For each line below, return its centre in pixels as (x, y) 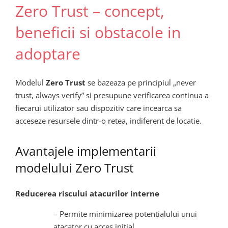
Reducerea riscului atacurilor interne (87, 194)
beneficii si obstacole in (98, 33)
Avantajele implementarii (86, 151)
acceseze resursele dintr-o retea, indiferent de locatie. (108, 120)
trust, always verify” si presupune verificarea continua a (112, 95)
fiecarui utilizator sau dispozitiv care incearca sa (98, 108)
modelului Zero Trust (75, 167)
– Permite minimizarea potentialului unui (125, 214)
